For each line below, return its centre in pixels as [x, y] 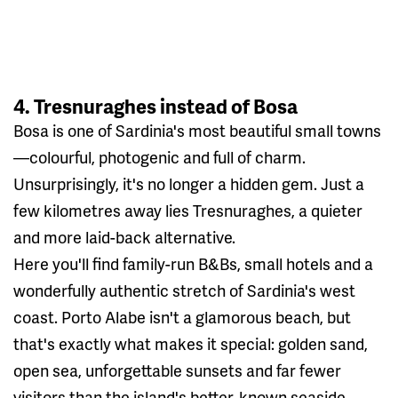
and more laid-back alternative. [124, 236]
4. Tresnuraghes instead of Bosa [155, 106]
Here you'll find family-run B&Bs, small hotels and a [193, 263]
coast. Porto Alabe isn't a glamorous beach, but [182, 316]
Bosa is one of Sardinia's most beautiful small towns [197, 130]
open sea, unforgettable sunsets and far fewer [177, 370]
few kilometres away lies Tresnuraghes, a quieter [188, 210]
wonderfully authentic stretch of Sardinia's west [184, 290]
